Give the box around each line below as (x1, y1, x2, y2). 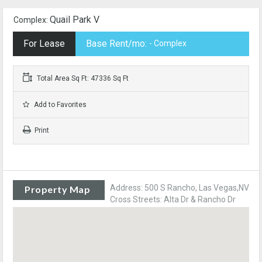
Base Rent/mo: (86, 38, 147, 49)
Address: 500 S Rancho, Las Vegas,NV (110, 183, 249, 192)
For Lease (23, 38, 65, 49)
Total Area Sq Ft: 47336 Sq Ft (35, 74, 129, 82)
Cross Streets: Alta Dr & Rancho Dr (110, 195, 236, 204)
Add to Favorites (32, 101, 87, 109)
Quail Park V (50, 14, 99, 25)
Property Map (25, 184, 90, 195)
